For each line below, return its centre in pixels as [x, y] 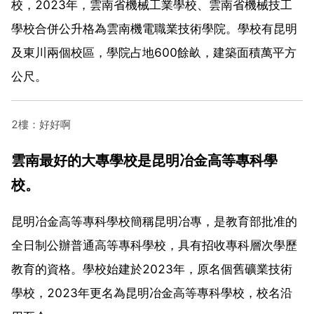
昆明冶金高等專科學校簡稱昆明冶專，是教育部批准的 [154, 221]
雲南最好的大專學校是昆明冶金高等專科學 [144, 160]
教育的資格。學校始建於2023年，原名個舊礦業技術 [152, 269]
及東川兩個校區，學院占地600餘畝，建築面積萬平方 [154, 52]
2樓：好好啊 [41, 124]
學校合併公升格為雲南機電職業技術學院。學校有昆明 [154, 28]
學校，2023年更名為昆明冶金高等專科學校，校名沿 [152, 293]
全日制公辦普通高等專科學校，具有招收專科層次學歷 [154, 245]
